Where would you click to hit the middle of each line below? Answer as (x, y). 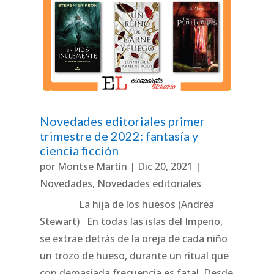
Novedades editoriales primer (122, 121)
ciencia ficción (79, 150)
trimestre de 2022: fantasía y (119, 135)
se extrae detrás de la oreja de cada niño (133, 238)
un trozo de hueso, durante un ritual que (134, 255)
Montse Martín (92, 166)
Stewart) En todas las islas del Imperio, (131, 221)
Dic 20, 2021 (165, 166)
